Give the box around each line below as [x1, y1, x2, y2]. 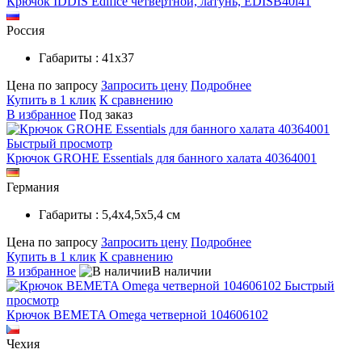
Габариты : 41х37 [39, 50, 134, 65]
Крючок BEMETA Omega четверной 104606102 [6, 307, 268, 322]
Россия [6, 23, 44, 37]
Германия [6, 179, 59, 194]
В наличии [152, 263, 212, 278]
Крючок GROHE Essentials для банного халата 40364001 [6, 150, 317, 165]
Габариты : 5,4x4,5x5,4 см [39, 207, 180, 221]
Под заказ [79, 107, 133, 121]
